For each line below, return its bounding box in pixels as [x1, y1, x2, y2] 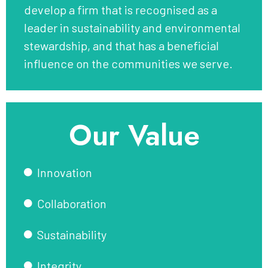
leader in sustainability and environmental [24, 20, 240, 35]
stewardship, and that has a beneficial [24, 38, 219, 53]
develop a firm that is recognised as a [24, 2, 217, 17]
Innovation [36, 165, 92, 179]
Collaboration [36, 196, 106, 211]
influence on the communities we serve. [24, 56, 233, 71]
